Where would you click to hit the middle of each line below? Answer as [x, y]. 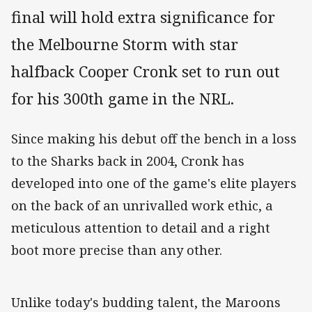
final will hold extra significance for [143, 17]
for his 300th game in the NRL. [125, 99]
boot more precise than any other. [118, 250]
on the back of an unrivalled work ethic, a [142, 206]
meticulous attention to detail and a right [141, 228]
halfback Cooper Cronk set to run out [146, 72]
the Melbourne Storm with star [125, 45]
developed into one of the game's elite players [154, 184]
